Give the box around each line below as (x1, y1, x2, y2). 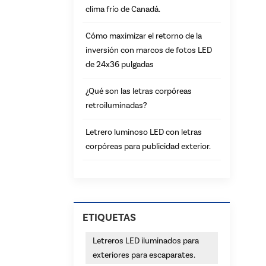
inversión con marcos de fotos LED (85, 45, 212, 56)
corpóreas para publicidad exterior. (85, 141, 211, 152)
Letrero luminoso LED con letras (85, 126, 202, 138)
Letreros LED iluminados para (93, 235, 199, 246)
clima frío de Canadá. (85, 4, 160, 15)
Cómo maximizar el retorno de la (85, 30, 202, 42)
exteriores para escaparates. (93, 249, 195, 261)
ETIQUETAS (83, 210, 136, 224)
